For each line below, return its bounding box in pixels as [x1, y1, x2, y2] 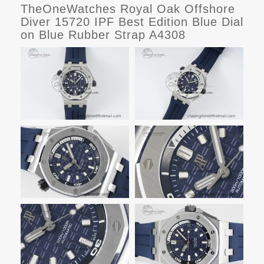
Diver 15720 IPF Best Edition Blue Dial [21, 15, 243, 29]
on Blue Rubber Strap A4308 [21, 28, 186, 42]
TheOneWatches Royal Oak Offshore [21, 2, 235, 16]
